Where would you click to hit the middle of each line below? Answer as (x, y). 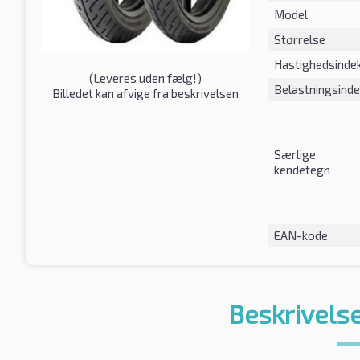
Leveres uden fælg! (145, 78)
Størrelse (299, 39)
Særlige (295, 154)
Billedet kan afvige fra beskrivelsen (146, 94)
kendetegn (302, 169)
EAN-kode (301, 235)
